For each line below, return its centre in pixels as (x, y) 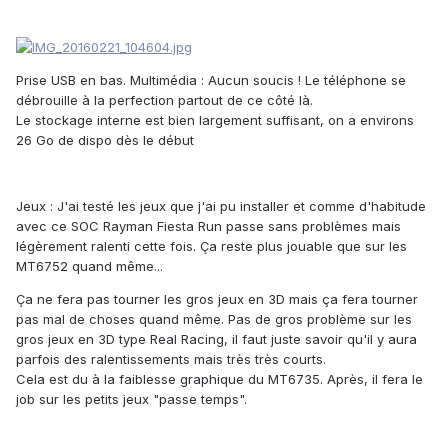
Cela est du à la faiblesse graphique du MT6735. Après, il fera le (219, 379)
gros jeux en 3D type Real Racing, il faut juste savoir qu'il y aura (216, 339)
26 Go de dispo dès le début (105, 140)
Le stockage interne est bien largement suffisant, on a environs (215, 120)
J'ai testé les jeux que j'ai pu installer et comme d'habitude (239, 206)
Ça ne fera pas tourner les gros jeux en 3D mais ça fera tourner (217, 299)
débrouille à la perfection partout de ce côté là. (164, 100)
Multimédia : (167, 80)
